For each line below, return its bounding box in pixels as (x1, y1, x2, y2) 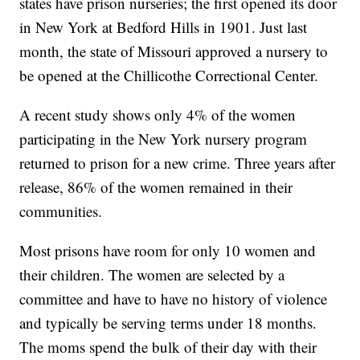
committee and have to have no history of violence (19, 288, 328, 309)
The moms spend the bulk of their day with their (19, 336, 317, 357)
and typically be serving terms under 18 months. (19, 312, 317, 333)
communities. (19, 200, 103, 221)
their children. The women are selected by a (19, 264, 285, 284)
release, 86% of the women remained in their (19, 176, 293, 197)
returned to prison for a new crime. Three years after (19, 152, 336, 173)
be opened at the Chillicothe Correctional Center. (19, 64, 319, 85)
